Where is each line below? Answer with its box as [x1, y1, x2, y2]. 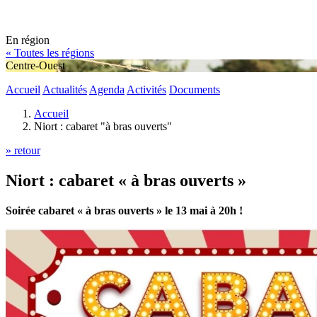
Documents [169, 83, 220, 96]
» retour [6, 144, 40, 156]
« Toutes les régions [6, 47, 94, 59]
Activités [127, 83, 166, 96]
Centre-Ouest [6, 59, 65, 71]
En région [6, 34, 50, 46]
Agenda [89, 83, 125, 96]
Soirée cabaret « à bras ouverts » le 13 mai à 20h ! [6, 204, 243, 217]
